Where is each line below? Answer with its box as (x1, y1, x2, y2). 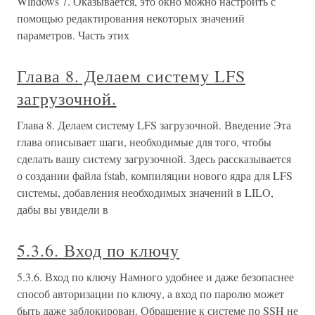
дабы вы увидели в (17, 202, 108, 217)
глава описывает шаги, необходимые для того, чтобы (17, 134, 271, 149)
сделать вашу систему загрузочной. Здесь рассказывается (17, 151, 291, 166)
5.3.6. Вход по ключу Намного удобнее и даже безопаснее (17, 269, 294, 284)
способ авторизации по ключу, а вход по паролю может (17, 286, 284, 301)
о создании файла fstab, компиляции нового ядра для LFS (17, 168, 292, 183)
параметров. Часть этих (17, 27, 129, 42)
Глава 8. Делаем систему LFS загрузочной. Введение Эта (17, 117, 291, 132)
